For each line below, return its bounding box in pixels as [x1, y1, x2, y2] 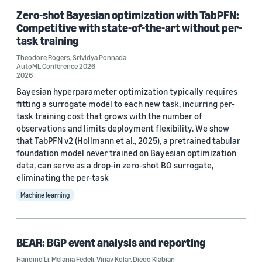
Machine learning [20, 191, 70, 200]
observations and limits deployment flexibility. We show [16, 123, 229, 134]
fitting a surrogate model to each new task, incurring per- [16, 98, 235, 109]
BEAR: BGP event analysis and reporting [16, 236, 205, 250]
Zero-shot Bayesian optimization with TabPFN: [16, 8, 239, 22]
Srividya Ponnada [73, 53, 126, 63]
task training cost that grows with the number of [16, 111, 202, 122]
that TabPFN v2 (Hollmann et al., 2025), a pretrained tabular [16, 135, 240, 146]
